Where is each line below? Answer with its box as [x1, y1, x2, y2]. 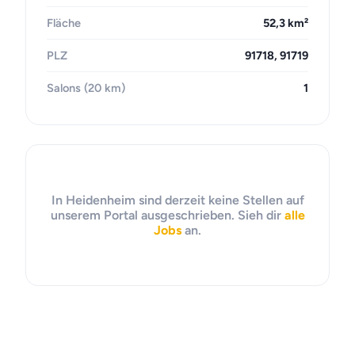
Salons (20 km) [47, 81, 125, 95]
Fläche [47, 16, 81, 30]
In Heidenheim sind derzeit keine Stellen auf [51, 193, 304, 208]
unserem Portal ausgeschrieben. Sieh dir [50, 208, 284, 223]
